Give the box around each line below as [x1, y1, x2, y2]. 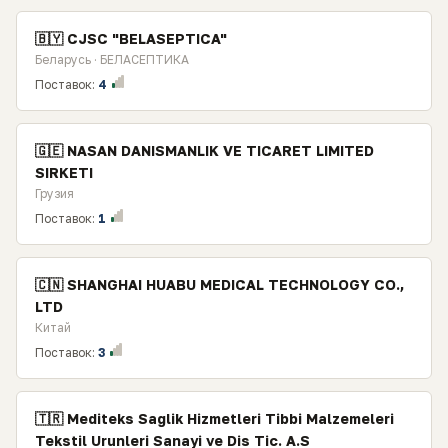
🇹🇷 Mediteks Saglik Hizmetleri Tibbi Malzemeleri [35, 410, 394, 427]
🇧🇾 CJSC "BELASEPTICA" [35, 30, 227, 47]
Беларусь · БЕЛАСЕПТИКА [35, 52, 189, 67]
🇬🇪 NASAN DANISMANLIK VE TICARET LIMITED [35, 142, 374, 159]
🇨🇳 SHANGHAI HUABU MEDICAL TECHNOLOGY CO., [35, 276, 404, 293]
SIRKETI [35, 164, 93, 181]
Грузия [35, 186, 74, 201]
